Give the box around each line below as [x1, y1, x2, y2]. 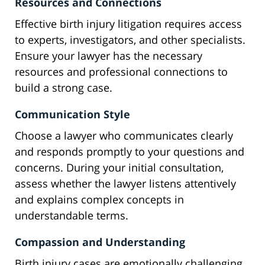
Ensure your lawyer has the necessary [15, 49, 202, 63]
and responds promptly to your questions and [15, 144, 244, 159]
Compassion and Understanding [15, 235, 185, 250]
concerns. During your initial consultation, [15, 160, 224, 175]
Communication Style [15, 107, 130, 122]
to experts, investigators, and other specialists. [15, 33, 245, 47]
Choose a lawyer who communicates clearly [15, 128, 233, 143]
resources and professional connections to [15, 64, 228, 79]
